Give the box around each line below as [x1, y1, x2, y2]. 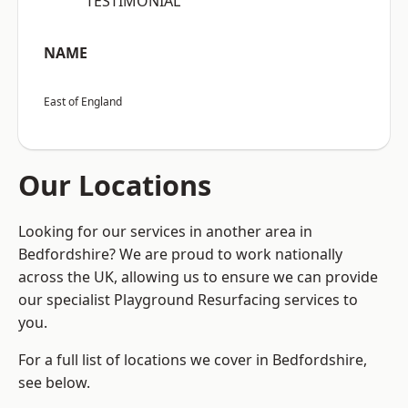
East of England [44, 94, 122, 110]
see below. [18, 372, 90, 393]
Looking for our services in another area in [18, 221, 312, 242]
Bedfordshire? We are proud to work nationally [18, 244, 342, 265]
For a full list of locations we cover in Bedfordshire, [18, 350, 367, 371]
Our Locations [18, 166, 211, 205]
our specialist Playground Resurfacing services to [18, 290, 358, 311]
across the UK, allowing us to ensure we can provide [18, 267, 378, 288]
